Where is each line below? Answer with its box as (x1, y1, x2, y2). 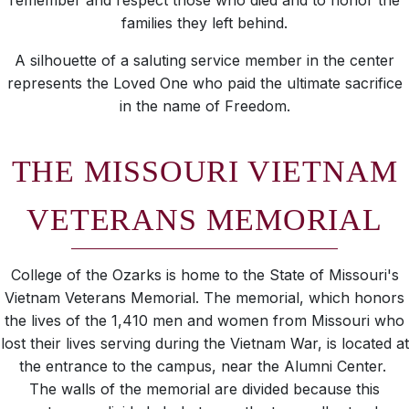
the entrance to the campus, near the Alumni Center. (18, 357, 391, 376)
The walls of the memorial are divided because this (29, 380, 380, 399)
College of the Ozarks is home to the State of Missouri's (10, 266, 399, 285)
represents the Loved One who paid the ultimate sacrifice (6, 74, 403, 93)
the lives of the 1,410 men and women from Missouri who (5, 311, 404, 330)
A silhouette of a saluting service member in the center (15, 51, 394, 70)
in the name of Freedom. (119, 97, 290, 116)
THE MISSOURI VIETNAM (11, 154, 398, 189)
